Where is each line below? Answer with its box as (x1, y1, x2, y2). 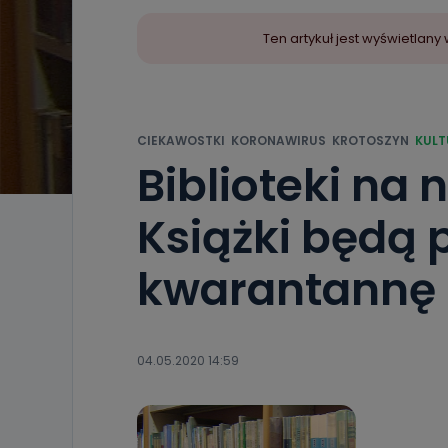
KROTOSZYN (332, 132, 409, 149)
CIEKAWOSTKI (137, 132, 225, 149)
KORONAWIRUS (231, 132, 326, 149)
